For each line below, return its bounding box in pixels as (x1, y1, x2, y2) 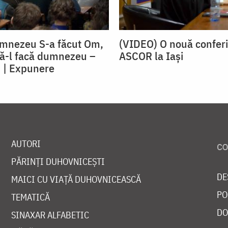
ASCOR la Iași (119, 48, 183, 64)
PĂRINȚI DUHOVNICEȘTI (11, 156, 105, 168)
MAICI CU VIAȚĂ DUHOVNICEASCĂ (11, 174, 141, 186)
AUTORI (11, 138, 41, 150)
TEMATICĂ (11, 191, 50, 204)
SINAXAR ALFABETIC (11, 209, 89, 221)
